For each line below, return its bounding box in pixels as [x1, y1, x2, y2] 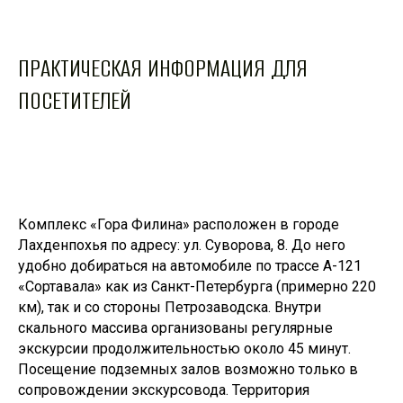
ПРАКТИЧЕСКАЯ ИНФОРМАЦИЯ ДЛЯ [18, 51, 308, 85]
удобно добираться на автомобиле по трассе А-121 [18, 256, 362, 274]
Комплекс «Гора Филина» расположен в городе [18, 215, 339, 233]
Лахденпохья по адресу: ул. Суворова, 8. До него [18, 236, 345, 254]
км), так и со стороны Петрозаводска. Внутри [18, 298, 321, 316]
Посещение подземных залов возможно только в [18, 360, 358, 378]
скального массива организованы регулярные [18, 318, 333, 336]
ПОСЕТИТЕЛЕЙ [18, 84, 131, 117]
